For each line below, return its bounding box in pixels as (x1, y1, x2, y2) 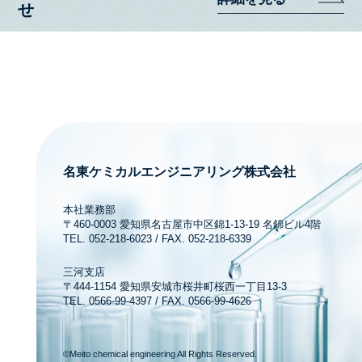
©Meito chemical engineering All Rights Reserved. (63, 349, 258, 360)
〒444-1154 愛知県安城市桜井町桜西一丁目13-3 (63, 280, 288, 293)
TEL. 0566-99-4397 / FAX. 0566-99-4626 (63, 295, 252, 308)
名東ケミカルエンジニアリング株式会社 (63, 164, 297, 179)
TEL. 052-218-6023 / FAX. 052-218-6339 (63, 233, 252, 246)
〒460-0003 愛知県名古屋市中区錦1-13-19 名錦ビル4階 (63, 218, 322, 231)
